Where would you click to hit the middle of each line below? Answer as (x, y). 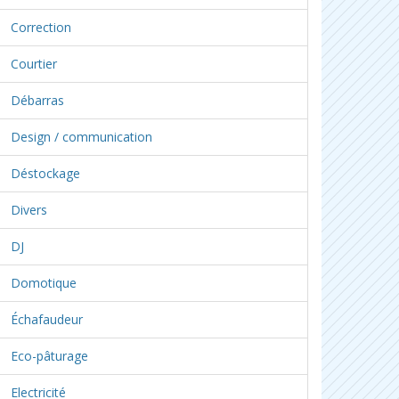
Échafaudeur (47, 319)
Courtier (34, 64)
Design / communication (81, 137)
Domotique (44, 283)
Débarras (37, 100)
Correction (41, 27)
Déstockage (45, 173)
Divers (29, 210)
